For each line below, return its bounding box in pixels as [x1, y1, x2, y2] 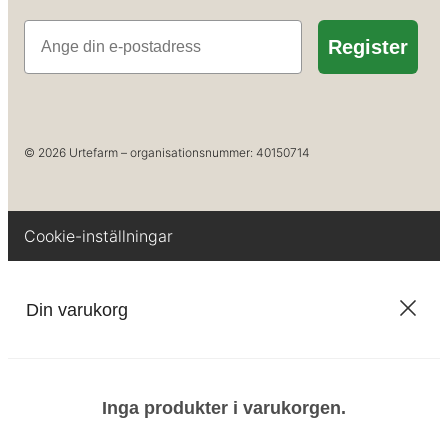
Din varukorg [26, 299, 128, 320]
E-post [23, 19, 73, 37]
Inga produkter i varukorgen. [102, 398, 346, 419]
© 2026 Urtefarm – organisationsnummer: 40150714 [24, 144, 310, 160]
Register [328, 36, 408, 59]
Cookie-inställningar [24, 225, 173, 246]
